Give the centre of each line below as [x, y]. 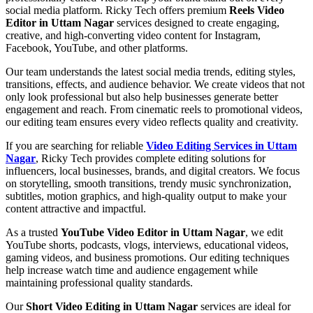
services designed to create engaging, [197, 22]
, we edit [264, 232]
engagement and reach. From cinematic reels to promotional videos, [154, 109]
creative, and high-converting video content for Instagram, [133, 35]
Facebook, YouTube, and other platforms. [97, 48]
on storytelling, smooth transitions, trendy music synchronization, [148, 183]
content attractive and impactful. [76, 208]
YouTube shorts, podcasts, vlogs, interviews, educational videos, [147, 245]
